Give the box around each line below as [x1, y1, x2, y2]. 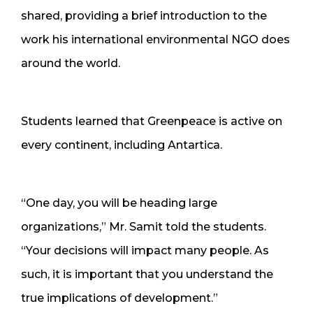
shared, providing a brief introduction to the [21, 8, 267, 22]
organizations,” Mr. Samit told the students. [21, 219, 266, 233]
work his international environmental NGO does [21, 32, 290, 46]
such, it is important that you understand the [21, 267, 273, 281]
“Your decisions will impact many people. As [21, 243, 269, 257]
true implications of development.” [21, 291, 218, 305]
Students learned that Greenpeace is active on [21, 114, 282, 128]
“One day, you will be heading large [21, 196, 217, 210]
